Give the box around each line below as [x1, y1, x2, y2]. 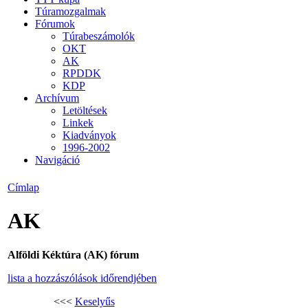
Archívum [35, 91, 79, 104]
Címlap [8, 181, 39, 193]
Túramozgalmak [35, 5, 106, 17]
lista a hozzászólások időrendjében [8, 272, 157, 284]
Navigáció [35, 153, 80, 166]
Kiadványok [63, 129, 116, 141]
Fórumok [35, 17, 75, 30]
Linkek [63, 116, 93, 129]
